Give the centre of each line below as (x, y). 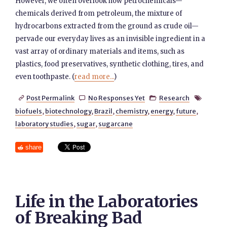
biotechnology (68, 111)
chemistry (132, 111)
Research (175, 98)
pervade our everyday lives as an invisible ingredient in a (110, 39)
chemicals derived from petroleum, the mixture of (99, 13)
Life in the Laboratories (107, 202)
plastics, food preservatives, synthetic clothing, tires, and (110, 64)
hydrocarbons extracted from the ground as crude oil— (107, 26)
